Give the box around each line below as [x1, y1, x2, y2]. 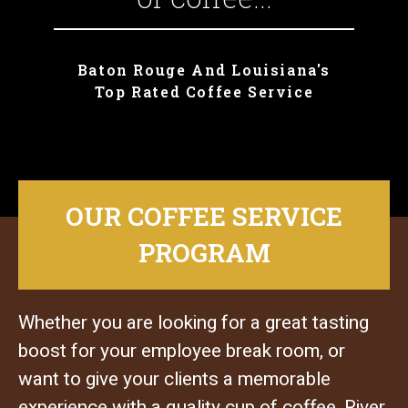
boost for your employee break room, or [18, 336, 346, 365]
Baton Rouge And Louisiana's [76, 59, 331, 79]
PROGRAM [138, 236, 270, 270]
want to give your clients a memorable [18, 364, 331, 393]
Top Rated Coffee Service [94, 81, 314, 101]
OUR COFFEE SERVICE [66, 199, 342, 234]
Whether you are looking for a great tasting [18, 308, 370, 337]
